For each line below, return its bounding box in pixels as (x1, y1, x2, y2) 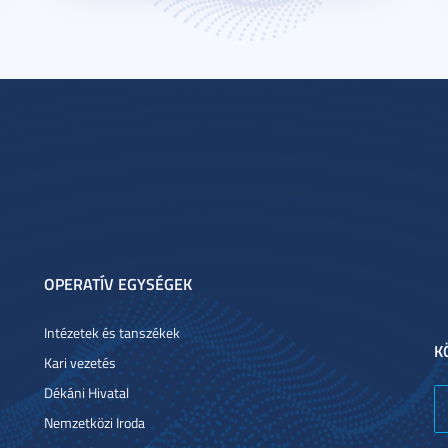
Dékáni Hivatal (44, 383, 129, 402)
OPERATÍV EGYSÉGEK (44, 272, 192, 295)
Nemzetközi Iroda (44, 413, 145, 432)
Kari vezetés (44, 353, 116, 372)
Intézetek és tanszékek (44, 323, 180, 342)
